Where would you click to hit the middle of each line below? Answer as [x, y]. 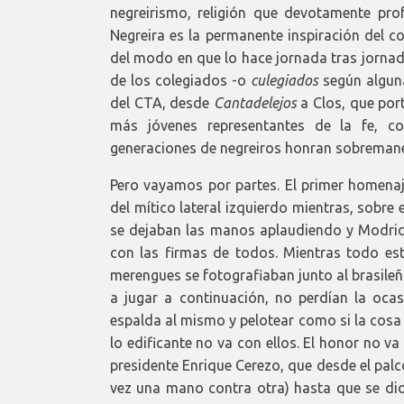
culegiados [284, 80]
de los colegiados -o [180, 80]
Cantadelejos [255, 102]
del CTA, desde [162, 102]
